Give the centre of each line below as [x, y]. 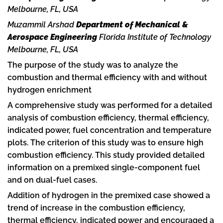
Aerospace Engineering [52, 37]
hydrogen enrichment [50, 90]
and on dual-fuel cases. [52, 180]
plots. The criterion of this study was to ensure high [106, 142]
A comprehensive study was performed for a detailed [110, 105]
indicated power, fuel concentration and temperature [110, 130]
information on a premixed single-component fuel [104, 167]
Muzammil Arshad [42, 24]
